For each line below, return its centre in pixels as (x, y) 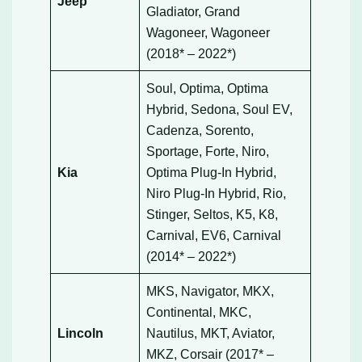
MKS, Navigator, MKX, (210, 290)
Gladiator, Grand (194, 11)
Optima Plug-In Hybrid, (212, 172)
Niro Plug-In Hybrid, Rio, (217, 193)
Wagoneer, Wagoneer (208, 32)
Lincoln (81, 333)
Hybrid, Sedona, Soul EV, (220, 109)
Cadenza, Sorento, (200, 130)
